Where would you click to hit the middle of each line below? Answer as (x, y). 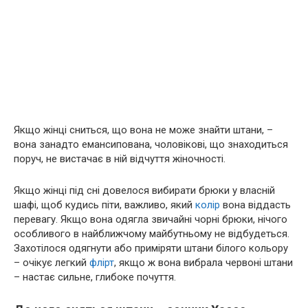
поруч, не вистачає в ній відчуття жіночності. (120, 158)
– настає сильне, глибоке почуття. (95, 277)
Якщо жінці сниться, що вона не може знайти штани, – (143, 130)
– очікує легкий (52, 262)
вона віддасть (255, 205)
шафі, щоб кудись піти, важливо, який (104, 205)
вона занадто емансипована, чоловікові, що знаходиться (151, 144)
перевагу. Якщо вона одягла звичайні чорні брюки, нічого (151, 219)
